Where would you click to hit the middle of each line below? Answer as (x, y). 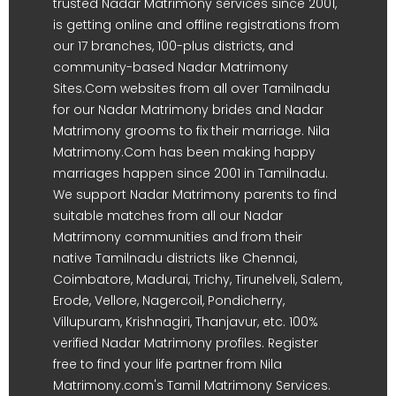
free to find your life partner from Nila (168, 364)
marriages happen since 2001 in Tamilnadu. (190, 173)
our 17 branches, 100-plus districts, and (173, 46)
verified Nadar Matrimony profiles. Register (186, 343)
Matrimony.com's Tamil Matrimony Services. (192, 385)
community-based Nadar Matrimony (171, 67)
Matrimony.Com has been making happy (184, 152)
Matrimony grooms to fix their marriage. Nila (191, 131)
